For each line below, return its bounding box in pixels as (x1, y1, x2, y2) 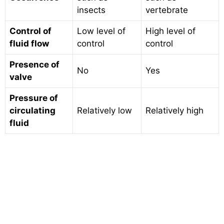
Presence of (9, 59, 59, 69)
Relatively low (77, 105, 132, 115)
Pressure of (9, 93, 58, 103)
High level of (145, 26, 195, 36)
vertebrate (145, 5, 188, 15)
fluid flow (9, 38, 49, 48)
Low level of (77, 26, 125, 36)
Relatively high (145, 105, 203, 115)
